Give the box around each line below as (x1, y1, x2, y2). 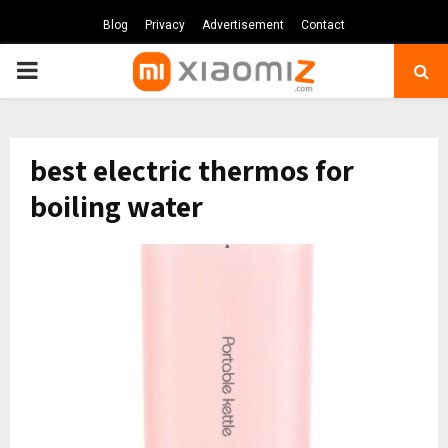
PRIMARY (15, 56, 117, 84)
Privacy (145, 18, 185, 32)
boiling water (30, 186, 203, 226)
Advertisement (202, 18, 284, 32)
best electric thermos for (30, 150, 354, 190)
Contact (301, 18, 345, 32)
